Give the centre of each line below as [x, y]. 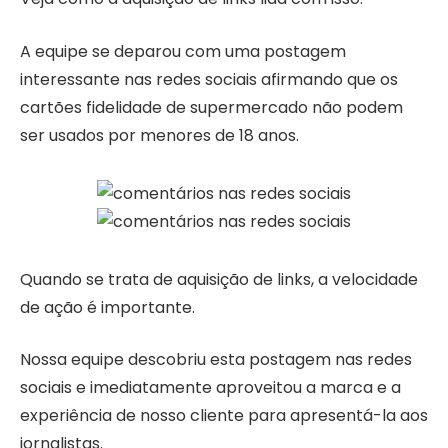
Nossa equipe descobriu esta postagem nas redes [216, 360]
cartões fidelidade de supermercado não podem [211, 108]
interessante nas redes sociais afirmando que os [209, 80]
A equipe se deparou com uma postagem [183, 52]
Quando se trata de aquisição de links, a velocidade [219, 279]
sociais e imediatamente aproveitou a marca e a [210, 388]
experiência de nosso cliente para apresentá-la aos [224, 416]
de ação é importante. [107, 307]
